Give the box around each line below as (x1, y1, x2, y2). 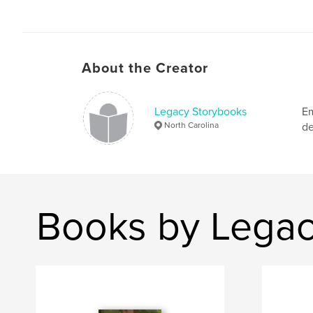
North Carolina (164, 119, 219, 130)
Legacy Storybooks (154, 104, 247, 119)
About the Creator (82, 59, 208, 77)
